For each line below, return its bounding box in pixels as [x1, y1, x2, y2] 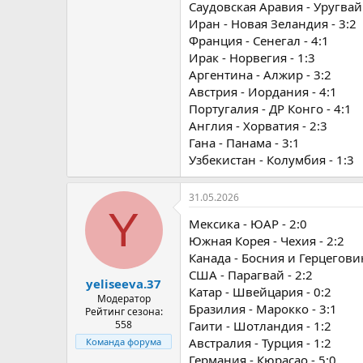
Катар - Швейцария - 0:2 [189, 284, 331, 300]
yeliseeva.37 [86, 275, 161, 292]
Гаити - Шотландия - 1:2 [189, 318, 331, 334]
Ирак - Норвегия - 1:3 [189, 49, 315, 66]
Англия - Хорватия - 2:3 [189, 117, 327, 134]
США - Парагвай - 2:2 [189, 267, 313, 283]
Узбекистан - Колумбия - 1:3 [189, 152, 354, 168]
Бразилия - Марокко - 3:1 [189, 301, 337, 317]
